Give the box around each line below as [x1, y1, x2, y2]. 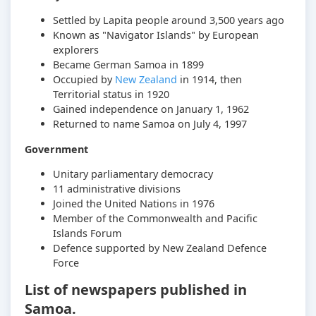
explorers [53, 43, 99, 57]
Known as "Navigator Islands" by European [53, 28, 259, 42]
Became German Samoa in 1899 [53, 58, 204, 72]
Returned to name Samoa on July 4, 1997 [53, 117, 247, 131]
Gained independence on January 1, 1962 [53, 102, 249, 116]
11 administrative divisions [53, 181, 181, 195]
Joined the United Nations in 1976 [53, 196, 214, 210]
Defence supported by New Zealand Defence [53, 241, 267, 255]
